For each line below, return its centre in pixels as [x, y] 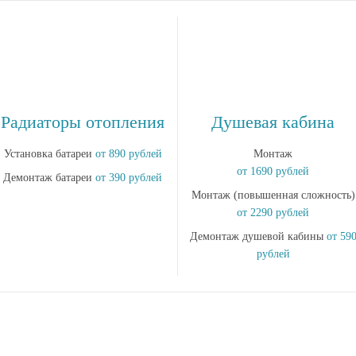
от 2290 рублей [273, 213]
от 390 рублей [129, 178]
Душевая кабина [273, 122]
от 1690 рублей [273, 171]
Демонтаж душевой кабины [258, 236]
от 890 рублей [128, 154]
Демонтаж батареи [49, 178]
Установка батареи [49, 154]
